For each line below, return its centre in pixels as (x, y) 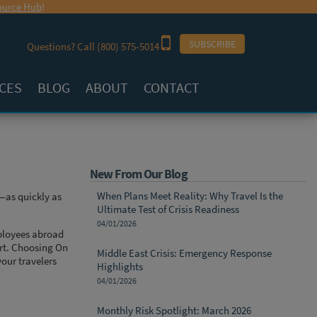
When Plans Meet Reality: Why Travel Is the (190, 196)
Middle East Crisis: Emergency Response (184, 253)
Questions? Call (62, 46)
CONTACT (172, 88)
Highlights (120, 267)
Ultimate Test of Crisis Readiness (168, 209)
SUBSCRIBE (212, 44)
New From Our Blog (139, 174)
